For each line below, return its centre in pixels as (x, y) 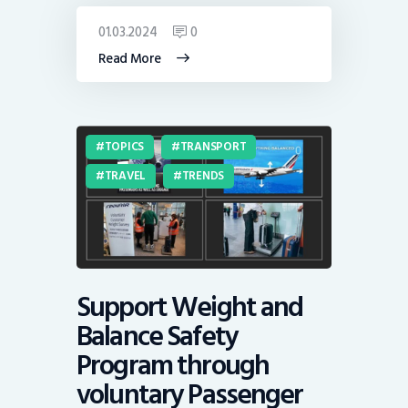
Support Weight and (190, 308)
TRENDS (203, 176)
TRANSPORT (213, 147)
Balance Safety (157, 337)
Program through (173, 366)
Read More (130, 58)
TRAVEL (125, 176)
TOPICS (124, 147)
